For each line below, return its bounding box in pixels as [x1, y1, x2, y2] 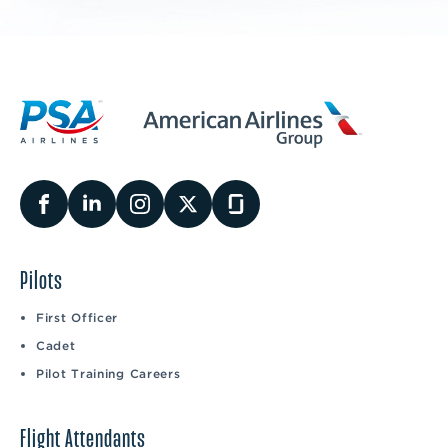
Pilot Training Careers [36, 366, 181, 382]
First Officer [36, 310, 119, 326]
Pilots [20, 266, 63, 297]
